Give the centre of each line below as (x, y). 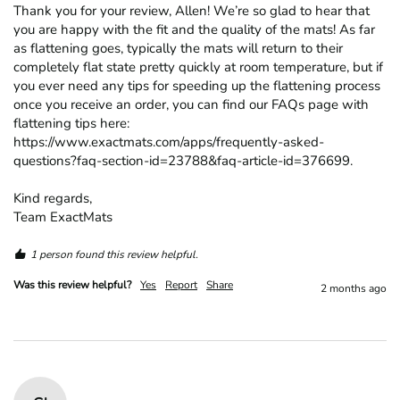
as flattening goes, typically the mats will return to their (178, 48)
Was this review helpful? (72, 284)
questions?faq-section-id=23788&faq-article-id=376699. (183, 160)
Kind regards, (53, 198)
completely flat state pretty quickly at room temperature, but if (198, 67)
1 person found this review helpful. (114, 254)
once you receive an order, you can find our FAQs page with (191, 104)
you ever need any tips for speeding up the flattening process (197, 85)
